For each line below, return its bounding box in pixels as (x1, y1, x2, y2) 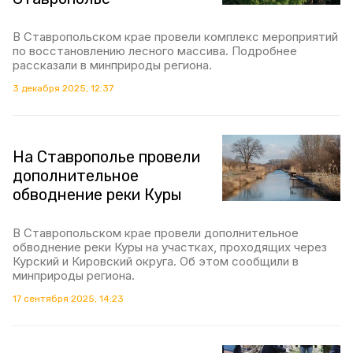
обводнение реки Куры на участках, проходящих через (13, 239, 327, 255)
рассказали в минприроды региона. (13, 57, 212, 72)
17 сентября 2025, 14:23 (13, 292, 124, 304)
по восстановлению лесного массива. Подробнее (13, 43, 297, 58)
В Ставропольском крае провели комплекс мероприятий (13, 28, 338, 44)
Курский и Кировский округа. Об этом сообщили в (13, 253, 299, 269)
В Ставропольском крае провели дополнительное (13, 225, 299, 240)
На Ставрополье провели (13, 147, 200, 166)
